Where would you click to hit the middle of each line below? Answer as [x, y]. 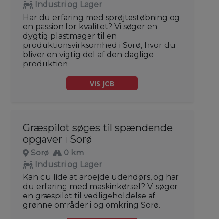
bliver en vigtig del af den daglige [88, 54]
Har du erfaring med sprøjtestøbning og [101, 17]
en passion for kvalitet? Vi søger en [90, 26]
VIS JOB [102, 83]
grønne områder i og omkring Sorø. [92, 205]
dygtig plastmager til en [70, 36]
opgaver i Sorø [57, 139]
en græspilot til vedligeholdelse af [89, 196]
